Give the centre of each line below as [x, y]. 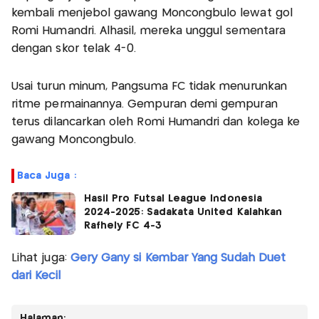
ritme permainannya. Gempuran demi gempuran [145, 104]
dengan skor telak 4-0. [74, 48]
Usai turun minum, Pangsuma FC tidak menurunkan [149, 86]
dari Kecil [36, 276]
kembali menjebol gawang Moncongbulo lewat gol [152, 13]
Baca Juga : [47, 176]
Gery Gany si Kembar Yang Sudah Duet [178, 258]
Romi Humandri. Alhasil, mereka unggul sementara [149, 31]
